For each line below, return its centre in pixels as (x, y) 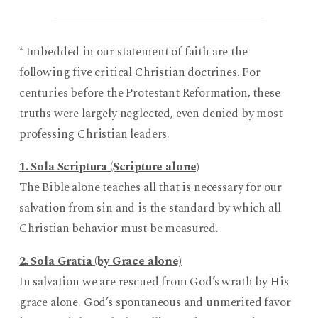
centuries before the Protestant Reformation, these (149, 93)
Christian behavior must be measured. (119, 228)
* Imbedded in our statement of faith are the (133, 52)
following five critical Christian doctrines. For (139, 72)
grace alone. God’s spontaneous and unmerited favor (155, 302)
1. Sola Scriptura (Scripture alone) (109, 166)
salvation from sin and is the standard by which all (150, 208)
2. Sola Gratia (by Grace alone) (100, 261)
